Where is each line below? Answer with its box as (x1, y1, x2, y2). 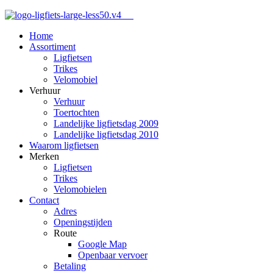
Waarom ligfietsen (29, 140, 99, 151)
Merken (29, 151, 59, 161)
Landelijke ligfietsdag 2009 (54, 118, 158, 129)
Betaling (54, 261, 86, 271)
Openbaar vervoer (78, 250, 147, 260)
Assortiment (29, 41, 76, 52)
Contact (29, 195, 59, 205)
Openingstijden (54, 217, 112, 227)
